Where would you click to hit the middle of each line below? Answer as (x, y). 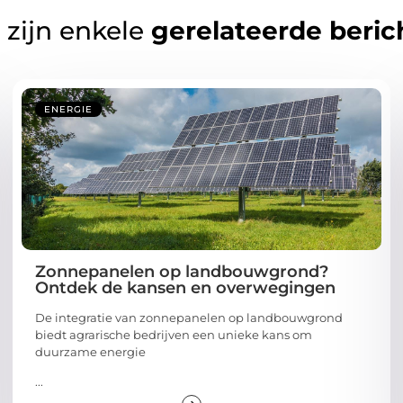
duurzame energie (90, 351)
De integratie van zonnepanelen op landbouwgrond (189, 317)
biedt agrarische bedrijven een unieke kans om (174, 334)
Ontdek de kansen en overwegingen (185, 287)
